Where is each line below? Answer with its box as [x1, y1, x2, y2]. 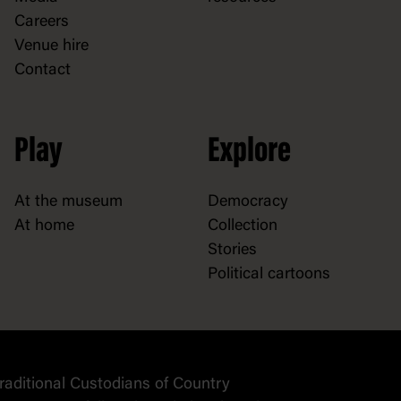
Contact [14, 62, 71, 79]
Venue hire [14, 38, 89, 55]
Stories [208, 243, 257, 259]
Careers [14, 13, 69, 30]
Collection [208, 218, 277, 235]
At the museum [14, 194, 123, 210]
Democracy [208, 194, 288, 210]
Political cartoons [208, 267, 330, 283]
